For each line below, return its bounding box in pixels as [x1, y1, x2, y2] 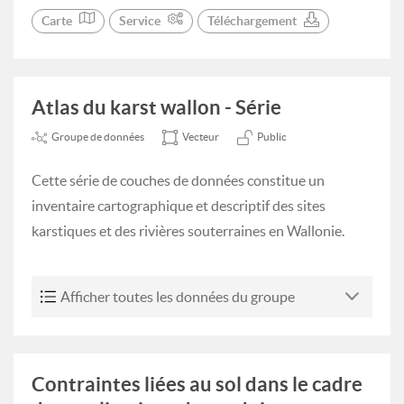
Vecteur [182, 131, 219, 142]
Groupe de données [51, 131, 144, 142]
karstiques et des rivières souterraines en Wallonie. [32, 223, 344, 239]
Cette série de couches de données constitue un [32, 172, 325, 188]
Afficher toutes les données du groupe [60, 289, 295, 305]
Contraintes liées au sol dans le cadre [32, 372, 363, 395]
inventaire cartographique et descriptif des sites [32, 197, 326, 214]
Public [257, 131, 287, 142]
